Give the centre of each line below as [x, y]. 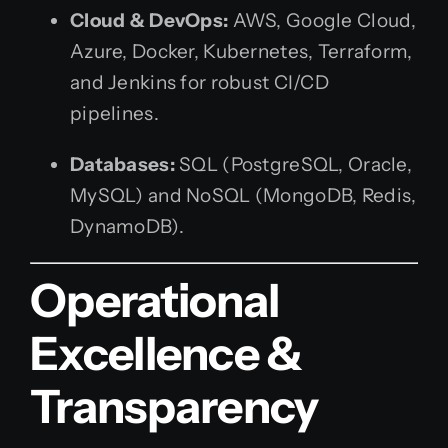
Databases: [122, 165]
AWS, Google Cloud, [322, 21]
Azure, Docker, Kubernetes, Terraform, [241, 52]
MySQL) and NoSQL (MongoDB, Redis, [243, 196]
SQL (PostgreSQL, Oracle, [293, 165]
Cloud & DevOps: [149, 21]
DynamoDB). [127, 227]
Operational [155, 300]
